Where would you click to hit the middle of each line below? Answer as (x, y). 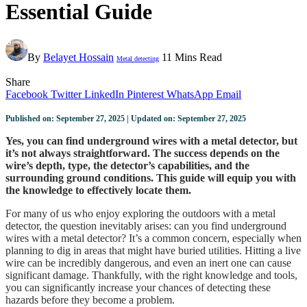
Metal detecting (138, 59)
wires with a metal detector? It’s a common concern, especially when (153, 238)
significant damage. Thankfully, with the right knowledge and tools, (151, 275)
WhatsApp (190, 95)
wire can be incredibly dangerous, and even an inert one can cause (148, 263)
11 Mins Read (192, 58)
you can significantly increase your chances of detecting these (138, 288)
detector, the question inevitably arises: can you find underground (146, 226)
